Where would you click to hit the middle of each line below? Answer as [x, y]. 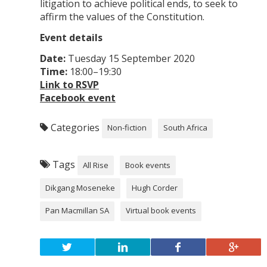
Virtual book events [161, 211]
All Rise [96, 165]
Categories [75, 127]
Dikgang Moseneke [80, 187]
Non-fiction [127, 128]
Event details [71, 37]
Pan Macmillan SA [77, 211]
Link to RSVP [69, 84]
